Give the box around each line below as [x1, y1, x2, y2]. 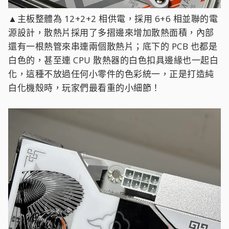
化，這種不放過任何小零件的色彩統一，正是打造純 [8, 67, 214, 80]
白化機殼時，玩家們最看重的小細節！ [8, 81, 161, 94]
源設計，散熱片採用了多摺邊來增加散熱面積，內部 [8, 26, 214, 38]
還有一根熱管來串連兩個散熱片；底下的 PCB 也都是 [8, 40, 217, 52]
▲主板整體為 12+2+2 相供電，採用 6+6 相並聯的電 [8, 12, 218, 25]
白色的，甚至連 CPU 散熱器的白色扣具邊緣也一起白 [8, 54, 218, 66]
